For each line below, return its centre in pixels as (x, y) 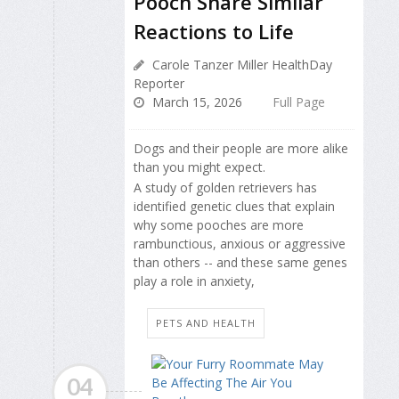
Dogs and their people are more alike (241, 149)
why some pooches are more (219, 224)
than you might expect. (199, 167)
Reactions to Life (214, 32)
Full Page (299, 102)
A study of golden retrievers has (225, 187)
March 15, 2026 (195, 102)
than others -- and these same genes (240, 262)
